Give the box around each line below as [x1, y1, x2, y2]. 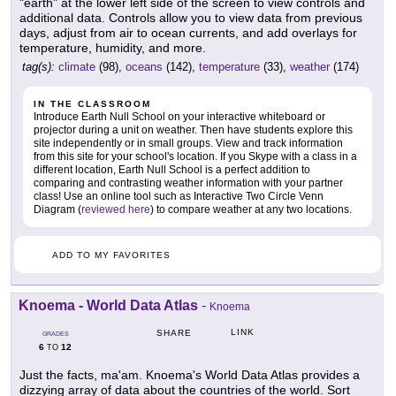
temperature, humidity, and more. [19, 41, 206, 56]
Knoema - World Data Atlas [19, 298, 198, 314]
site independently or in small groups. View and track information [34, 137, 343, 150]
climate [58, 60, 95, 74]
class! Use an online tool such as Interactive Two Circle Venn [34, 190, 324, 203]
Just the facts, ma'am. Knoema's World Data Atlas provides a [19, 368, 360, 383]
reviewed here [81, 203, 150, 217]
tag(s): [22, 60, 55, 74]
